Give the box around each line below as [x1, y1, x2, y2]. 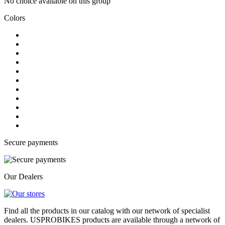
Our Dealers [4, 172, 43, 181]
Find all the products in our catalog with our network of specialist [4, 206, 210, 215]
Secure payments [4, 138, 58, 147]
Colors [4, 13, 25, 22]
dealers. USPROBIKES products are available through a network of [4, 215, 220, 224]
